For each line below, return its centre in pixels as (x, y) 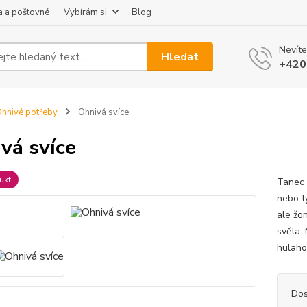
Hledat (180, 57)
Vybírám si (85, 12)
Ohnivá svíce (102, 112)
